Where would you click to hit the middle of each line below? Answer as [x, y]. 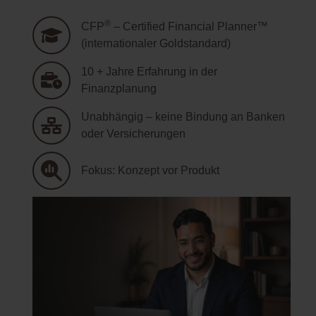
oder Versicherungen [133, 133]
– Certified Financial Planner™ [189, 26]
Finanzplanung [119, 88]
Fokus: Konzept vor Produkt [150, 170]
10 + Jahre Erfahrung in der [149, 71]
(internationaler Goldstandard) [156, 43]
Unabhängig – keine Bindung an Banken [183, 116]
